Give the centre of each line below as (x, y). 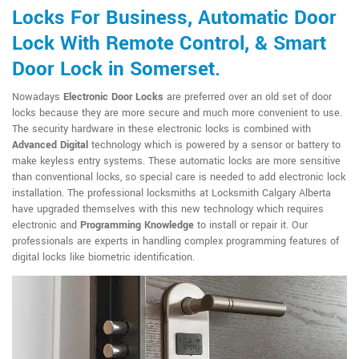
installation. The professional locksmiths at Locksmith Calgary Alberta (171, 193)
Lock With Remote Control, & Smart (169, 44)
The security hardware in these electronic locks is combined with (161, 129)
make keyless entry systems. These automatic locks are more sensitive (176, 161)
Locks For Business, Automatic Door (174, 18)
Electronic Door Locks (113, 97)
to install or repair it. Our (251, 225)
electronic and (46, 225)
